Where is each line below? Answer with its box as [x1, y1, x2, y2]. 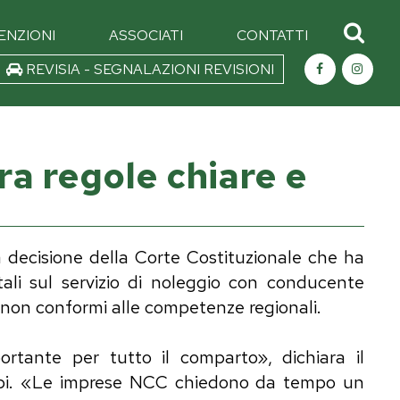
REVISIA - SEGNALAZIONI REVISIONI [21, 60, 274, 79]
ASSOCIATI [108, 26, 183, 45]
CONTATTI [236, 26, 308, 45]
